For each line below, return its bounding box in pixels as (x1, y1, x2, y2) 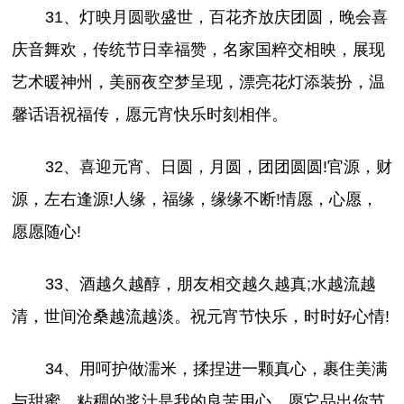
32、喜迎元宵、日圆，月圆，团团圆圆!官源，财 (44, 157, 392, 176)
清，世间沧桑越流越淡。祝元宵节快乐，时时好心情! (12, 308, 390, 326)
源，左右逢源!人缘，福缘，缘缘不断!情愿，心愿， (12, 189, 379, 208)
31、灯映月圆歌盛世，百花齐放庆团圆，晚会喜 (44, 7, 388, 26)
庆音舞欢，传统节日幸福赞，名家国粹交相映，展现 (12, 40, 386, 59)
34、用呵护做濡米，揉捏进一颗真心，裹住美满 (44, 360, 388, 379)
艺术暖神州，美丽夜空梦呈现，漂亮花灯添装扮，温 (12, 72, 386, 91)
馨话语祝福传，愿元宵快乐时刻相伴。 (12, 105, 289, 124)
